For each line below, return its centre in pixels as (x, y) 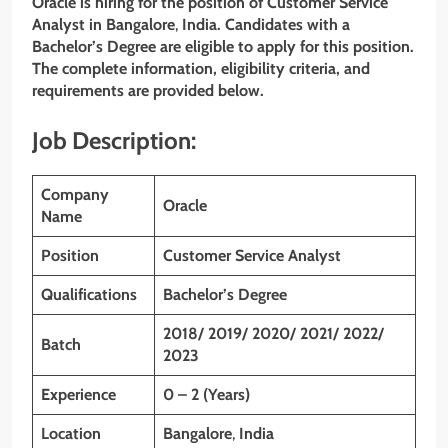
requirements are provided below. (148, 91)
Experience (78, 394)
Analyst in (69, 25)
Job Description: (114, 141)
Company (75, 194)
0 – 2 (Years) (206, 394)
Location (71, 433)
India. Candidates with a (266, 25)
